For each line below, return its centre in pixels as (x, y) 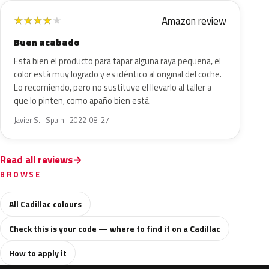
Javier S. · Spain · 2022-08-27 (62, 120)
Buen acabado (47, 42)
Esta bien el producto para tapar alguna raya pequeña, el (117, 61)
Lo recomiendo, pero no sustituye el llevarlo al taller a (113, 88)
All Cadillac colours (45, 204)
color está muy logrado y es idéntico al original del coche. (118, 74)
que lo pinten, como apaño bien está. (82, 101)
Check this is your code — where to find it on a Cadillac (115, 228)
